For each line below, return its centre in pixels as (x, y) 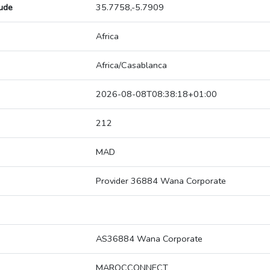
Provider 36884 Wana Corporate (161, 181)
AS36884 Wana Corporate (149, 239)
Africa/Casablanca (131, 65)
